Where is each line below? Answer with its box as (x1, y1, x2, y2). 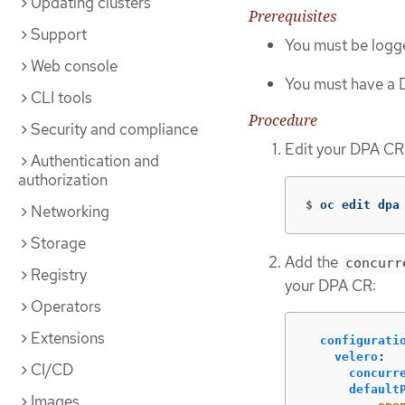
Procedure (249, 110, 317, 131)
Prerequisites (249, 6, 336, 27)
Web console (31, 56, 118, 76)
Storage (31, 233, 86, 253)
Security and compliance (31, 119, 198, 139)
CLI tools (31, 88, 92, 108)
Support (31, 24, 87, 44)
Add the (285, 251, 342, 272)
